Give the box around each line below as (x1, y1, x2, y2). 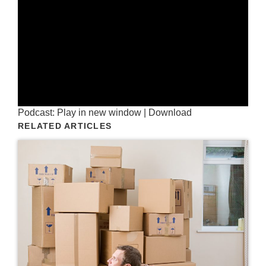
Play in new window (57, 107, 141, 118)
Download (148, 107, 192, 118)
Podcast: (18, 107, 57, 118)
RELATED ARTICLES (18, 121, 112, 131)
